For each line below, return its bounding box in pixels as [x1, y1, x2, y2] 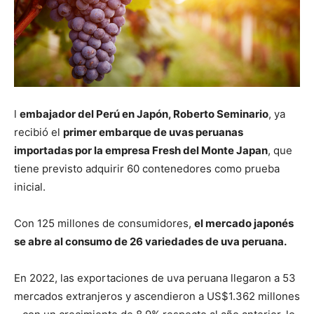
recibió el [14, 125, 63, 139]
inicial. [14, 179, 46, 193]
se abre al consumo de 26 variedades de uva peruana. [14, 234, 287, 248]
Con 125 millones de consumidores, [14, 216, 194, 230]
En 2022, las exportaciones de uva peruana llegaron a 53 [14, 271, 296, 285]
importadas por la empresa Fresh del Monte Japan [14, 143, 268, 157]
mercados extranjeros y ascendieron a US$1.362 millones [14, 289, 300, 303]
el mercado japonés [194, 216, 294, 230]
